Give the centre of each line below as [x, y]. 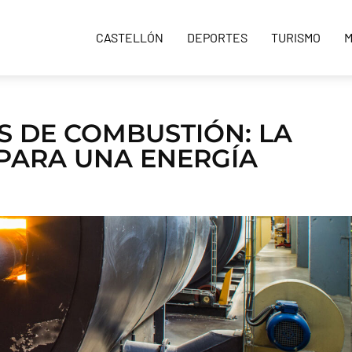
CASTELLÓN [130, 38]
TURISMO [296, 38]
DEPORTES [217, 38]
